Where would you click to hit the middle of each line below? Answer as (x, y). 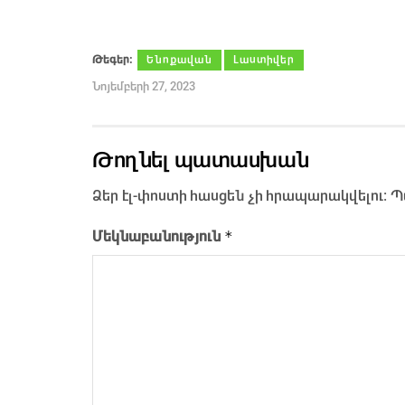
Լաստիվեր (264, 59)
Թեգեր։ (112, 59)
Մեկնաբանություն (158, 236)
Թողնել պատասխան (201, 160)
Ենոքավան (179, 59)
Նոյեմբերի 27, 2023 (144, 86)
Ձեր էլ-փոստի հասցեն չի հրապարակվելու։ (240, 195)
